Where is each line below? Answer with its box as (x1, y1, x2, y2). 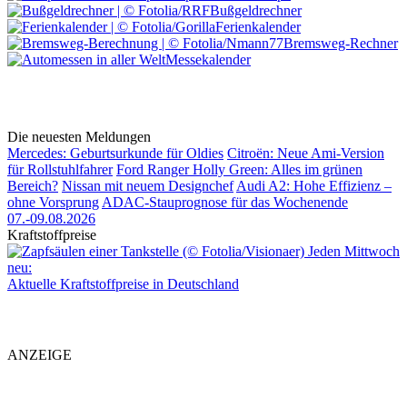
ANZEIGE (7, 346, 72, 362)
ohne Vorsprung (7, 194, 99, 210)
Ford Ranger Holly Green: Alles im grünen (116, 161, 362, 177)
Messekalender (165, 51, 251, 67)
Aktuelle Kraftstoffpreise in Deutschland (7, 275, 239, 292)
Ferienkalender (215, 18, 301, 35)
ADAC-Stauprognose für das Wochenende (102, 194, 348, 210)
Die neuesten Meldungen (7, 128, 151, 144)
